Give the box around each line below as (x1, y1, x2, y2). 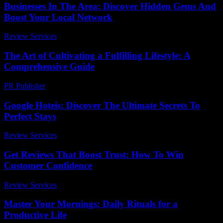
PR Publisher (4, 81, 45, 90)
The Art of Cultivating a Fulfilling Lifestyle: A (4, 50, 191, 61)
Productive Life (4, 210, 67, 221)
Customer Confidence (4, 160, 92, 171)
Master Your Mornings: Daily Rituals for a (4, 199, 178, 210)
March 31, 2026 (61, 180, 111, 189)
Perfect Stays (4, 111, 56, 121)
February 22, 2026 (50, 81, 108, 90)
